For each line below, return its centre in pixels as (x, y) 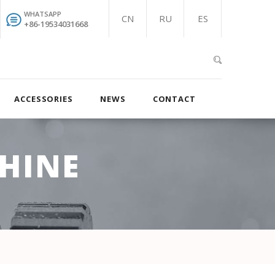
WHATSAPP (43, 14)
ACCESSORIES (43, 99)
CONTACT (174, 99)
